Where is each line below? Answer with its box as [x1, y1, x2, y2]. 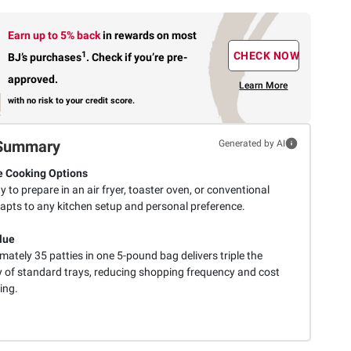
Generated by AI [218, 137, 285, 149]
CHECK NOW [233, 49, 300, 63]
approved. [8, 72, 59, 85]
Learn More [239, 80, 288, 92]
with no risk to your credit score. [8, 95, 136, 106]
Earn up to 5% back [8, 28, 103, 42]
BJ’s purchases [8, 50, 82, 63]
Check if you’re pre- [89, 50, 188, 63]
